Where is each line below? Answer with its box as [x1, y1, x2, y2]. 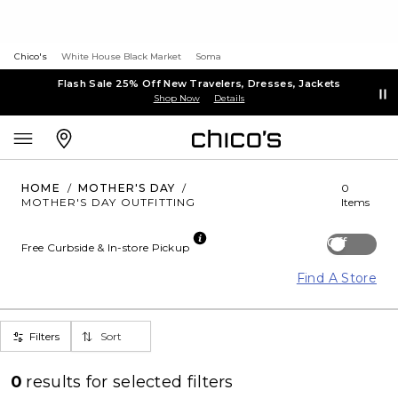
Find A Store [296, 270, 377, 286]
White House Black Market [61, 51, 181, 62]
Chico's [14, 51, 47, 62]
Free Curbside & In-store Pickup [21, 241, 190, 254]
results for [26, 372, 113, 392]
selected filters [112, 372, 234, 392]
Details [213, 92, 245, 104]
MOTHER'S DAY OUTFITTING [21, 195, 196, 209]
